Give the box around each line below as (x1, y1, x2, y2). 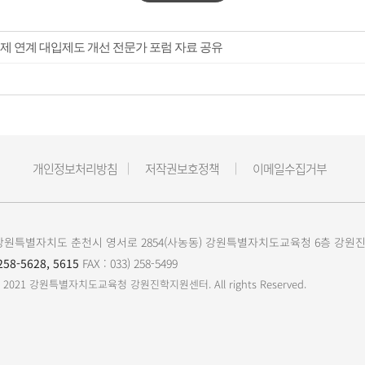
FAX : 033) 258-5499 (78, 255, 178, 271)
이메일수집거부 (253, 160, 328, 178)
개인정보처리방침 (33, 160, 118, 178)
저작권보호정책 (145, 160, 220, 178)
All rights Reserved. (213, 276, 306, 292)
